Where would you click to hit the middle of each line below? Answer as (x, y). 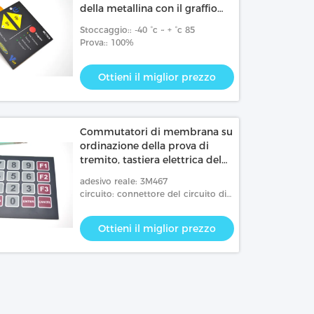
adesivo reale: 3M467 (124, 181)
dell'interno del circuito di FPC (155, 22)
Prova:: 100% (107, 42)
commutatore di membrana (150, 174)
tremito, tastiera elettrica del (151, 160)
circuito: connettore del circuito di (153, 194)
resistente (104, 36)
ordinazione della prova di (145, 146)
